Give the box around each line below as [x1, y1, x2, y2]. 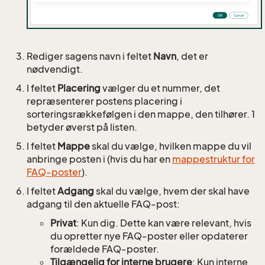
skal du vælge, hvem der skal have [94, 185, 250, 198]
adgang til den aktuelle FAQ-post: [27, 198, 180, 211]
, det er [176, 50, 208, 63]
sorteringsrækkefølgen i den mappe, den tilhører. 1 [27, 108, 255, 121]
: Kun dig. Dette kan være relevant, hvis [76, 217, 251, 230]
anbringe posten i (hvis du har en [27, 153, 172, 166]
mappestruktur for [172, 153, 255, 166]
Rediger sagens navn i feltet [27, 50, 153, 63]
